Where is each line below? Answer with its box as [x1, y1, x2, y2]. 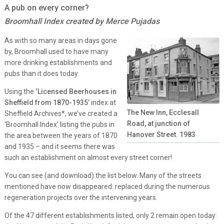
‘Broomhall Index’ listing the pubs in [4, 120, 114, 128]
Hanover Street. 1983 [127, 130, 196, 138]
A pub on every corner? [4, 2, 89, 12]
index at [90, 98, 116, 106]
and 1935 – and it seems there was [4, 142, 115, 150]
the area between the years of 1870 [4, 131, 117, 139]
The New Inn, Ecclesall [127, 108, 199, 116]
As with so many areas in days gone [4, 36, 117, 44]
